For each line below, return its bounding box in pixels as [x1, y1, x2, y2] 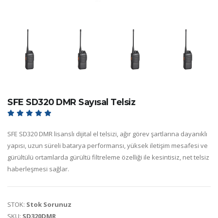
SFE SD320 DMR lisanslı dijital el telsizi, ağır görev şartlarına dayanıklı [7, 129, 207, 138]
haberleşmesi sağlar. [7, 164, 69, 173]
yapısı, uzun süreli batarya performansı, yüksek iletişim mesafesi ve [7, 141, 208, 150]
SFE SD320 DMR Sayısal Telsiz [7, 96, 135, 107]
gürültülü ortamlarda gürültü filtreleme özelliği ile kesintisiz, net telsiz [7, 152, 209, 162]
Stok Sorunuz [26, 200, 72, 209]
